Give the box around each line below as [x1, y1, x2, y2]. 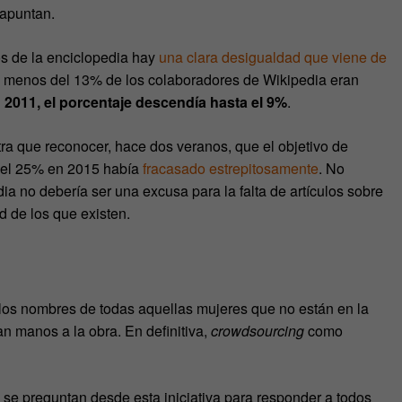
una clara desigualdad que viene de [159, 47, 387, 68]
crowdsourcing [211, 320, 304, 342]
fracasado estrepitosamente [143, 158, 319, 179]
